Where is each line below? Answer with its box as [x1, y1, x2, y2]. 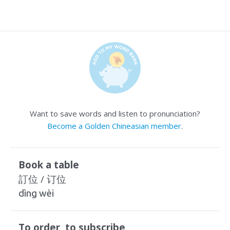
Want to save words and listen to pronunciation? [30, 108, 200, 119]
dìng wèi [18, 187, 54, 199]
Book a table [18, 158, 79, 171]
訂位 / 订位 [18, 172, 66, 185]
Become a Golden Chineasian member [47, 121, 181, 131]
